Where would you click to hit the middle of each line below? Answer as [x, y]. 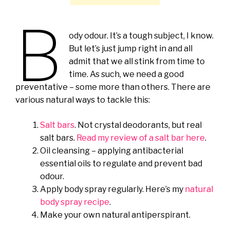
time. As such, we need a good [127, 74]
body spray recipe [75, 202]
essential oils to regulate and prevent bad [121, 164]
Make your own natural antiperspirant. [115, 215]
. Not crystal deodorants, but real [138, 125]
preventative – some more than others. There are [113, 87]
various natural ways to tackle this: [83, 100]
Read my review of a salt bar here [141, 138]
